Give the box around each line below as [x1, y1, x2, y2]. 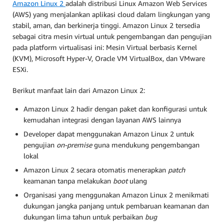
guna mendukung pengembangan [92, 140, 199, 149]
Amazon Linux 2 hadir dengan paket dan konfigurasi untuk [23, 104, 207, 113]
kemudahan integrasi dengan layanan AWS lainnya [23, 115, 181, 124]
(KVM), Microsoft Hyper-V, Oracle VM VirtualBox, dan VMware [12, 53, 205, 62]
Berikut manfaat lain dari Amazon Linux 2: [12, 85, 145, 94]
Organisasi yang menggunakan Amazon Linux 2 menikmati [23, 190, 209, 199]
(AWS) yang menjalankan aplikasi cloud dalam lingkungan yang [12, 9, 210, 18]
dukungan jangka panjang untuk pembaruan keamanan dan [23, 201, 209, 210]
